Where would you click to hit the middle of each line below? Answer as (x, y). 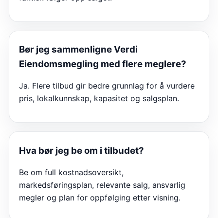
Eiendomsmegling (59, 64)
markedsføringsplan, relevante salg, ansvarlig (102, 185)
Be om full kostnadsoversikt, (71, 172)
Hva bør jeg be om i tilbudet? (82, 150)
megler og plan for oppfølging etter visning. (100, 197)
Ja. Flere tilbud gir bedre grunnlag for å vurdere (107, 86)
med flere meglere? (143, 64)
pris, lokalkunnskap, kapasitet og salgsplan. (99, 99)
